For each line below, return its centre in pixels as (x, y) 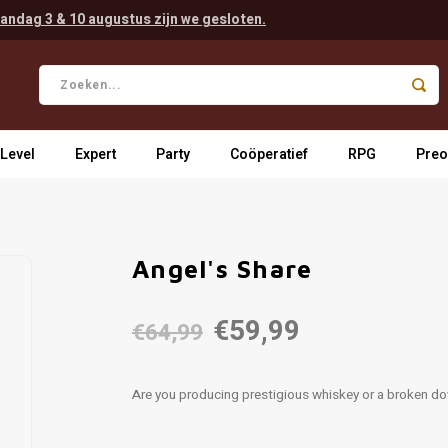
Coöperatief (269, 154)
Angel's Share (222, 268)
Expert (95, 154)
